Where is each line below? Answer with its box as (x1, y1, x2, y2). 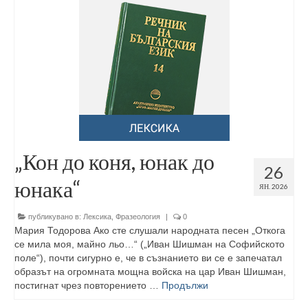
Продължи (162, 280, 208, 291)
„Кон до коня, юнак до (14, 148, 214, 175)
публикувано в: (26, 212, 83, 221)
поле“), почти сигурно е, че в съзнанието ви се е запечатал (14, 252, 282, 263)
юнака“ (14, 175, 81, 202)
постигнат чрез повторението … (14, 280, 162, 291)
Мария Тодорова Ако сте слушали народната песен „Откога (14, 225, 285, 236)
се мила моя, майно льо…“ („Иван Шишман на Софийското (14, 239, 285, 250)
